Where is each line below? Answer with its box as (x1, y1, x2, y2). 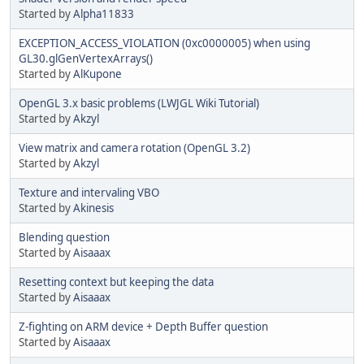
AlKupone (73, 66, 122, 81)
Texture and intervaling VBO (19, 184, 159, 200)
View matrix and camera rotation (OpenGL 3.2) (19, 140, 250, 155)
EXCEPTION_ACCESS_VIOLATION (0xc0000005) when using (19, 35, 310, 50)
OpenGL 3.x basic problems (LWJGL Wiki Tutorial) (19, 95, 259, 110)
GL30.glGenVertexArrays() (19, 50, 153, 66)
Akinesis (73, 200, 114, 215)
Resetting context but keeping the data (19, 274, 214, 289)
